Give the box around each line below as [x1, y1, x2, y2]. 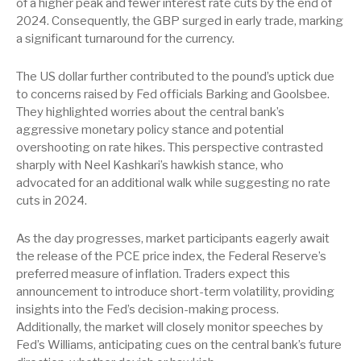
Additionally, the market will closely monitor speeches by [16, 320, 323, 334]
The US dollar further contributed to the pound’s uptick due [16, 69, 334, 84]
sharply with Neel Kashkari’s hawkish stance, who [16, 158, 284, 172]
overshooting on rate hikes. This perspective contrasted [16, 140, 323, 155]
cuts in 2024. [16, 193, 87, 208]
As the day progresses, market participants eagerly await [16, 231, 330, 246]
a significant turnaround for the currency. [16, 31, 234, 46]
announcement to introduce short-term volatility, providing [16, 284, 334, 299]
